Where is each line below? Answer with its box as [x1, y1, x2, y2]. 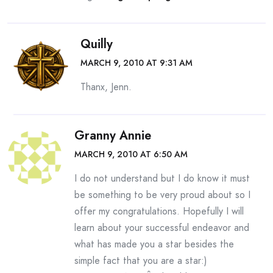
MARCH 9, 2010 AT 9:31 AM [80, 57, 193, 69]
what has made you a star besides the [74, 237, 234, 251]
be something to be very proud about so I [74, 188, 250, 202]
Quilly [80, 35, 113, 53]
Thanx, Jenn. [80, 80, 132, 94]
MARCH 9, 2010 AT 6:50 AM [74, 148, 188, 160]
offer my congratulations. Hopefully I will [74, 204, 244, 218]
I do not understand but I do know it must [74, 171, 250, 185]
